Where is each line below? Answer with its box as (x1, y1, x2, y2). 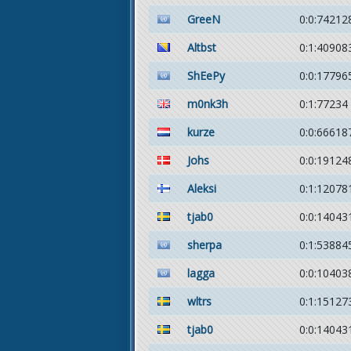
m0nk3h (187, 96, 228, 111)
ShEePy (187, 68, 225, 83)
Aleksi (187, 181, 216, 196)
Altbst (187, 40, 216, 55)
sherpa (187, 237, 222, 252)
